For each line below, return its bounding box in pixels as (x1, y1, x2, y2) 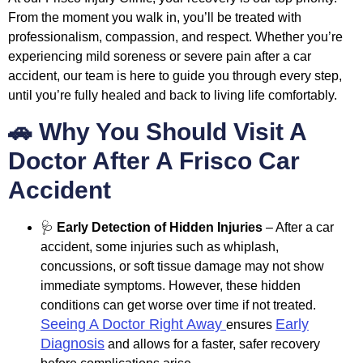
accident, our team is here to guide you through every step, (8, 69, 342, 83)
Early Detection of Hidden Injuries (57, 220, 263, 234)
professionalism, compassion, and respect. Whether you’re (8, 30, 343, 45)
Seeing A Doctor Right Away (41, 315, 226, 332)
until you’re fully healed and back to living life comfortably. (8, 88, 337, 103)
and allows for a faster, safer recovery (105, 336, 320, 351)
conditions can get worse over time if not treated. (41, 297, 316, 312)
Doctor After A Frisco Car (8, 147, 300, 174)
